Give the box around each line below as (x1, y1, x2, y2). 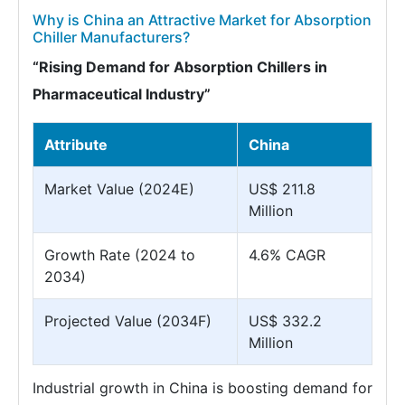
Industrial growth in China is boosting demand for (33, 379, 372, 397)
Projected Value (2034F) (44, 312, 212, 330)
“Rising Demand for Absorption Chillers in (33, 58, 327, 76)
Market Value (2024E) (44, 180, 194, 198)
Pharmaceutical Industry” (33, 85, 211, 103)
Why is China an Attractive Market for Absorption (33, 11, 372, 29)
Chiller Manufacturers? (33, 28, 190, 46)
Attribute (44, 136, 108, 154)
